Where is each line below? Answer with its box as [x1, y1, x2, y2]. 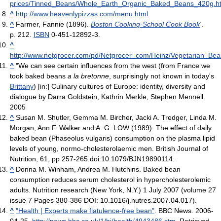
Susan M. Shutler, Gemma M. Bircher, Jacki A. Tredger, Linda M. [14, 113, 217, 122]
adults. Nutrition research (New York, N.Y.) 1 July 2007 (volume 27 [10, 186, 216, 194]
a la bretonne [68, 72, 109, 80]
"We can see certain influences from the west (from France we [14, 62, 210, 70]
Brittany [10, 82, 34, 91]
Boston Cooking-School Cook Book [91, 20, 200, 29]
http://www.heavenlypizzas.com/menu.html [16, 10, 148, 18]
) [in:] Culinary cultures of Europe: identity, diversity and [34, 82, 205, 91]
